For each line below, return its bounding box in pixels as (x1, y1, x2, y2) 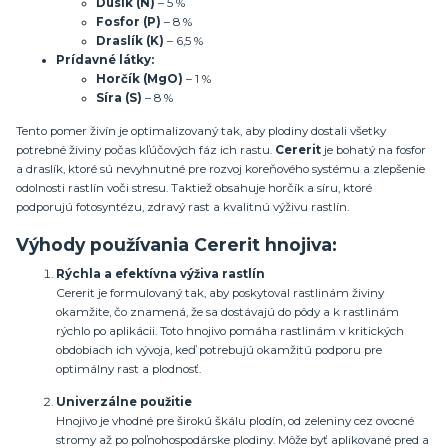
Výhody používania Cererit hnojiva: (16, 234, 337, 256)
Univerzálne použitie (56, 394, 192, 409)
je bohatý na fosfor (321, 142, 426, 157)
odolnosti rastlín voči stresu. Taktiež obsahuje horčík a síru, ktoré (16, 180, 372, 195)
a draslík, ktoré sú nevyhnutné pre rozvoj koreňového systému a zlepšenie (16, 161, 425, 176)
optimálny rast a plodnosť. (56, 362, 201, 377)
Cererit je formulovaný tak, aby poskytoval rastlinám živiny (56, 286, 384, 301)
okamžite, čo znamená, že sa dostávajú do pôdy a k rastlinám (56, 305, 399, 320)
